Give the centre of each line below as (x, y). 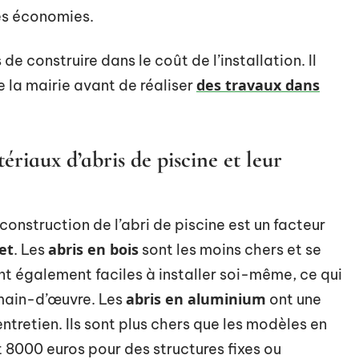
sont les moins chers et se (230, 250)
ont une (294, 299)
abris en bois (93, 249)
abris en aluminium (196, 299)
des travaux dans (258, 85)
